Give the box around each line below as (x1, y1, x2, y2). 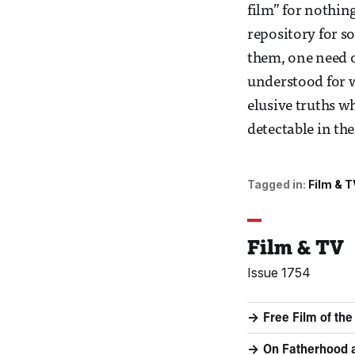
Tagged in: (247, 177, 306, 192)
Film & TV (247, 235, 344, 260)
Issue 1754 (247, 265, 311, 281)
